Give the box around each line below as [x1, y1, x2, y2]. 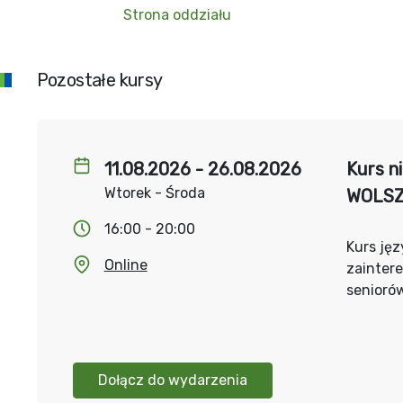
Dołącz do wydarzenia [97, 372, 247, 389]
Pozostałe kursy [36, 69, 163, 91]
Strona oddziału [122, 6, 231, 23]
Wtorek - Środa [103, 184, 205, 201]
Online [103, 256, 148, 273]
